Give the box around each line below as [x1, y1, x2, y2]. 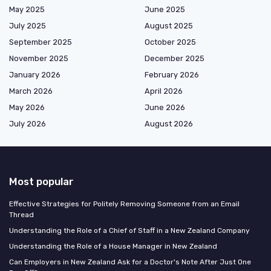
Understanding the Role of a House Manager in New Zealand [9, 241, 217, 250]
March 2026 [9, 86, 53, 96]
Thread [9, 210, 34, 219]
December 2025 [145, 53, 204, 63]
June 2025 [145, 4, 185, 14]
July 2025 [9, 21, 46, 30]
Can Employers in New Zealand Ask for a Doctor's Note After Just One [9, 257, 251, 266]
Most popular [9, 175, 74, 188]
